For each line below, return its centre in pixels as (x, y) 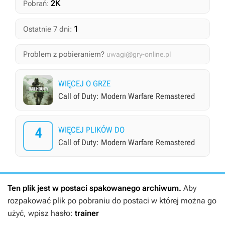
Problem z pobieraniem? (64, 54)
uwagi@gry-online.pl (139, 54)
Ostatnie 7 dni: (47, 29)
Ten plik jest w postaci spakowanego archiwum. (95, 188)
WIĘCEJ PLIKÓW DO (91, 130)
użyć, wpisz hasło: (41, 213)
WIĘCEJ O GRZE (84, 84)
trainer (87, 213)
